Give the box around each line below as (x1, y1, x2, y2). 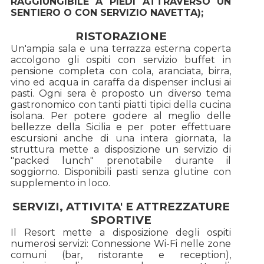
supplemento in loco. (10, 177, 110, 189)
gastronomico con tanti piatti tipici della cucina (10, 98, 232, 110)
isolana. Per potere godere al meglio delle (10, 110, 232, 121)
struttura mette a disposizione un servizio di (10, 143, 232, 155)
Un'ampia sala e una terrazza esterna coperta (10, 42, 232, 54)
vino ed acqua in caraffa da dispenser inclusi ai (10, 76, 232, 88)
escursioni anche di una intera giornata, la (10, 132, 232, 144)
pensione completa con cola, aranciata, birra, (10, 65, 232, 77)
